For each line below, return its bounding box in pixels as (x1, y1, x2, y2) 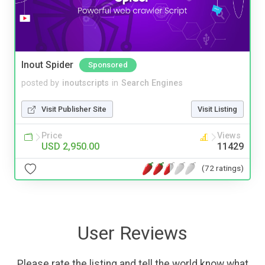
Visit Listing (198, 104, 237, 114)
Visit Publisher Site (41, 104, 106, 114)
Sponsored (88, 60, 128, 69)
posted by (21, 77, 59, 88)
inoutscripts (62, 77, 109, 88)
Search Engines (121, 77, 183, 88)
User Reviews (77, 221, 188, 244)
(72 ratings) (202, 163, 244, 173)
